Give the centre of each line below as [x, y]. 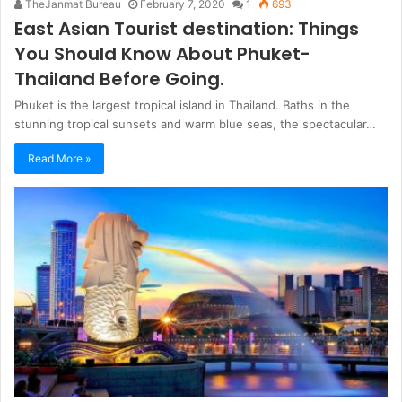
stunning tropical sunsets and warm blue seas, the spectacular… [195, 123]
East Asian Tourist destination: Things [187, 28]
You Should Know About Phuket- [162, 53]
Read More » [59, 158]
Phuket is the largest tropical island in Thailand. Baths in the [182, 105]
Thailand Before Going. [119, 79]
